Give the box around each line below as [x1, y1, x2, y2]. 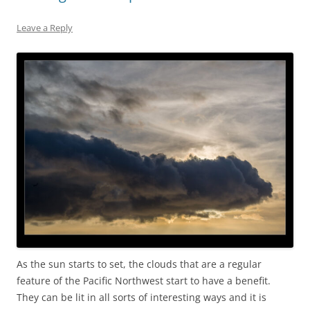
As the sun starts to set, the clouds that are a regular [17, 257, 262, 271]
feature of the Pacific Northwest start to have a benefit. [17, 273, 273, 287]
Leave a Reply [17, 21, 73, 34]
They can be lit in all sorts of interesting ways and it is [17, 290, 266, 304]
